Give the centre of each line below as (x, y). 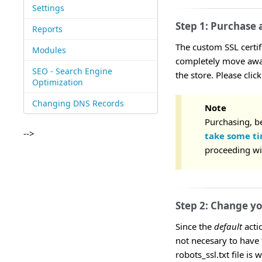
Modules (49, 50)
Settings (48, 8)
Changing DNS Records (78, 103)
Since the (194, 226)
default (228, 226)
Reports (47, 29)
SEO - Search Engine (72, 71)
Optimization (57, 82)
